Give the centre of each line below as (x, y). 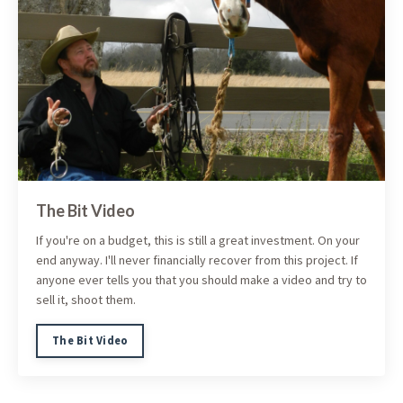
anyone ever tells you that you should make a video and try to (201, 280)
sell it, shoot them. (86, 300)
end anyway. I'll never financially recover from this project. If (197, 260)
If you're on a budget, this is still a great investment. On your (198, 241)
